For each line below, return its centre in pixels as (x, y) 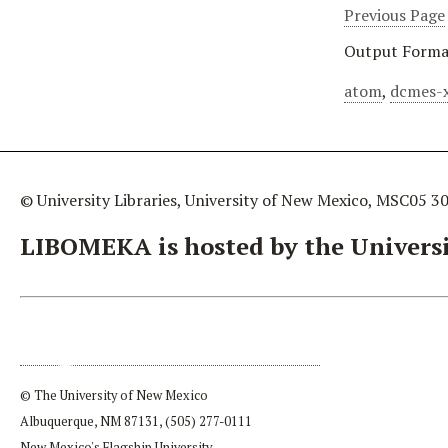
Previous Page (394, 15)
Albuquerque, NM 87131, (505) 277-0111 (136, 421)
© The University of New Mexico (114, 395)
